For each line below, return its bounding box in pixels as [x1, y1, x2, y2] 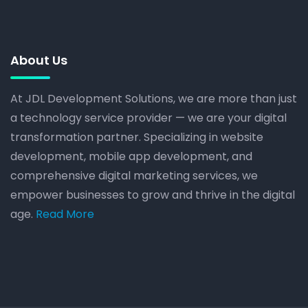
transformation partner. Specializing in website [10, 129, 263, 145]
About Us [10, 51, 67, 69]
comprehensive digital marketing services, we [10, 167, 258, 184]
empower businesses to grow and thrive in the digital [10, 186, 295, 203]
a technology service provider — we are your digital [10, 109, 287, 126]
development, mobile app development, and [10, 148, 252, 164]
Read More [33, 206, 94, 222]
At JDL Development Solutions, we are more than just [10, 90, 297, 107]
